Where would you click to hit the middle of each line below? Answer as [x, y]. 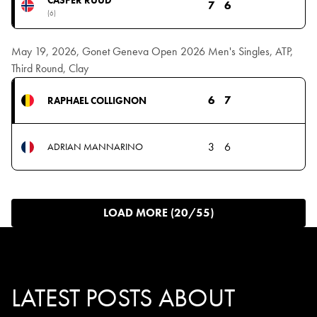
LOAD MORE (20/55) [158, 213]
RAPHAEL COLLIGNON [97, 100]
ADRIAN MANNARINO [95, 147]
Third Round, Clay [50, 69]
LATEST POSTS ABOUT [123, 298]
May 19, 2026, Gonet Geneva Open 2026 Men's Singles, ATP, [152, 52]
